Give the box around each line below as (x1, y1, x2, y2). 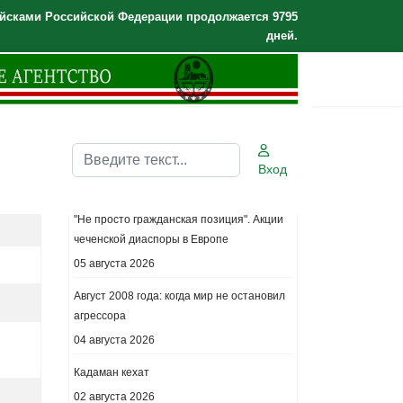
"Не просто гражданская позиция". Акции (74, 213, 283, 226)
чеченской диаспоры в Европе (74, 233, 228, 246)
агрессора (74, 309, 126, 322)
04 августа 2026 (74, 334, 155, 346)
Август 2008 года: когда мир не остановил (74, 290, 285, 302)
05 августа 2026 (74, 257, 155, 270)
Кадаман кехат (74, 366, 149, 379)
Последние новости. (74, 175, 221, 191)
